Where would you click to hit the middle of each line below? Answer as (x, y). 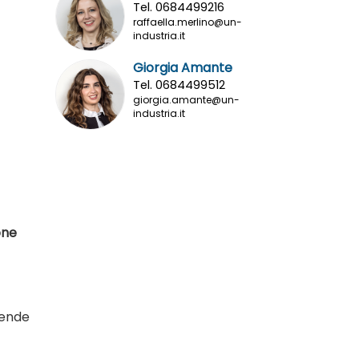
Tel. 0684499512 (179, 85)
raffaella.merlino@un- (188, 22)
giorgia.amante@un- (186, 100)
